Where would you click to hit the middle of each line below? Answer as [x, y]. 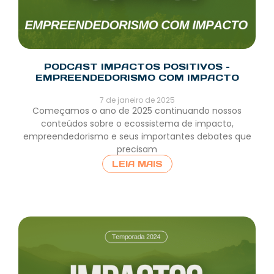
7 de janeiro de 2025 [137, 100]
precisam [137, 150]
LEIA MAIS [137, 164]
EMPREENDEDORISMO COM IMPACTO [137, 78]
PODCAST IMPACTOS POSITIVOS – [137, 67]
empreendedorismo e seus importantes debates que [137, 137]
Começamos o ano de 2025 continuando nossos [137, 111]
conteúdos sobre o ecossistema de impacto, [137, 124]
